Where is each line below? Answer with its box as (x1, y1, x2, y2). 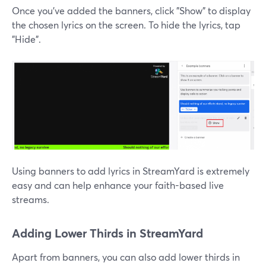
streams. (12, 193, 49, 206)
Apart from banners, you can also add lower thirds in (12, 251, 240, 264)
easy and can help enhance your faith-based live (12, 179, 224, 192)
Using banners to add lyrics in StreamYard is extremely (12, 164, 249, 178)
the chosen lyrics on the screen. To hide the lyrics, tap (12, 18, 240, 31)
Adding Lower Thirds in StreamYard (12, 225, 203, 242)
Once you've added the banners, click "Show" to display (12, 4, 251, 17)
